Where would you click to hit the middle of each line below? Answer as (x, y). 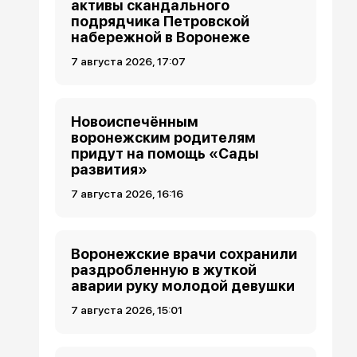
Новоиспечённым (135, 122)
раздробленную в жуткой (164, 270)
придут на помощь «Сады (165, 154)
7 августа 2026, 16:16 (127, 194)
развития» (110, 170)
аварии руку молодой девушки (183, 286)
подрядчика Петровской (161, 22)
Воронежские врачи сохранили (184, 254)
